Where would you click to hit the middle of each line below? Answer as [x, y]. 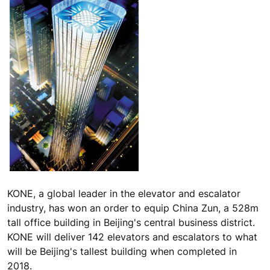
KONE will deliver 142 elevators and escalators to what [132, 237]
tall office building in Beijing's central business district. [131, 223]
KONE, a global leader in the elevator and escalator [124, 194]
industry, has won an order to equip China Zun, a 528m [133, 208]
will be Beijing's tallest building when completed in [122, 252]
